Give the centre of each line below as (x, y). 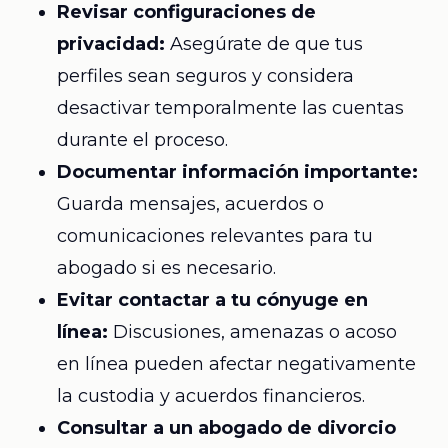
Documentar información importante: (237, 172)
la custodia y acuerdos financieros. (210, 396)
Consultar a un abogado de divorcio (226, 428)
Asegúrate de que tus (263, 44)
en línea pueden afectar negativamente (236, 364)
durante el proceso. (142, 140)
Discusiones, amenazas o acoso (252, 332)
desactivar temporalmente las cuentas (230, 108)
